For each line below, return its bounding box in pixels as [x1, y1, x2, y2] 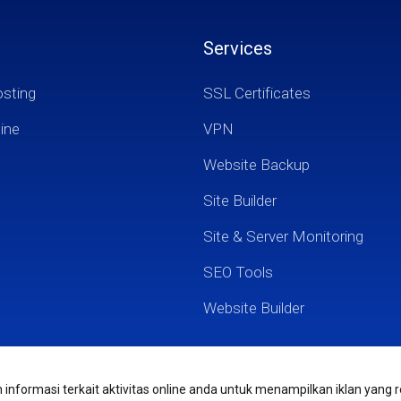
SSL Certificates [202, 84, 311, 102]
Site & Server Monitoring [202, 227, 363, 245]
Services [202, 38, 272, 59]
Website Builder [202, 299, 304, 317]
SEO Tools [202, 263, 273, 281]
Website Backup [202, 156, 310, 174]
